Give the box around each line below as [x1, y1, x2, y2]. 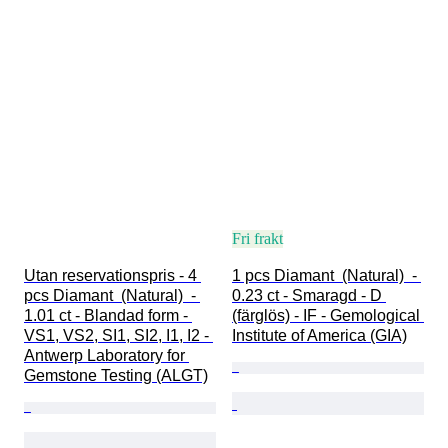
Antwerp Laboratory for [24, 347, 189, 365]
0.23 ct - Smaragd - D [232, 287, 386, 305]
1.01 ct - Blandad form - [24, 307, 192, 325]
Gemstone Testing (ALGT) [24, 367, 208, 385]
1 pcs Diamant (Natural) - [232, 267, 421, 285]
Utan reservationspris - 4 [24, 267, 201, 285]
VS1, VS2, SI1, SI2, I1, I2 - [24, 327, 213, 345]
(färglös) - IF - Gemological [232, 307, 424, 325]
